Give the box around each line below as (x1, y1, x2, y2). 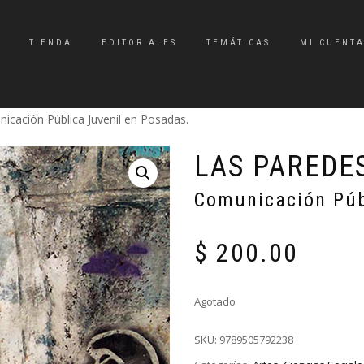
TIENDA (29, 37, 72, 48)
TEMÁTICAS (206, 37, 271, 48)
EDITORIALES (102, 37, 177, 48)
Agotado (194, 294, 236, 310)
